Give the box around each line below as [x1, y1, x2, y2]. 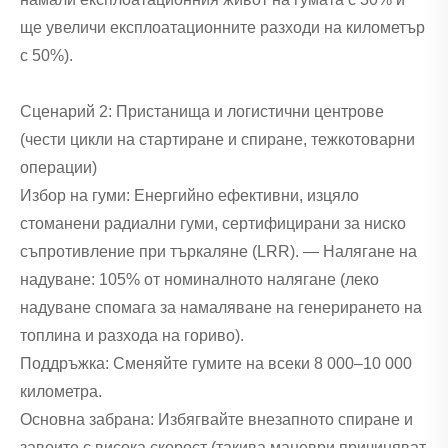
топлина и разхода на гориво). [20, 327, 244, 345]
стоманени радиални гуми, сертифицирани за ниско [20, 215, 406, 233]
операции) [20, 159, 97, 177]
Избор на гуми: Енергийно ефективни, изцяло [20, 187, 359, 205]
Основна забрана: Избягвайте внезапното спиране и [20, 411, 413, 429]
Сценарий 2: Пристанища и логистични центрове [20, 103, 384, 121]
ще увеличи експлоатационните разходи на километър [20, 19, 425, 37]
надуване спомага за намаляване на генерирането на [20, 299, 422, 317]
